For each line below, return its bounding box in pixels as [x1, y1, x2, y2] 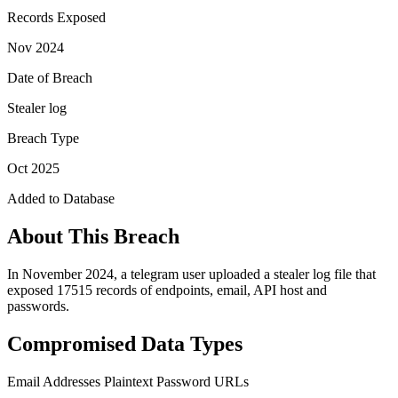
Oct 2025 [7, 160, 60, 176]
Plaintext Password [104, 373, 211, 389]
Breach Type [7, 130, 79, 146]
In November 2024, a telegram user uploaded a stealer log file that [7, 266, 376, 282]
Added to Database [7, 190, 115, 206]
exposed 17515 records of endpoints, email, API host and [7, 282, 327, 298]
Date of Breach [7, 69, 92, 85]
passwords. [7, 298, 69, 314]
